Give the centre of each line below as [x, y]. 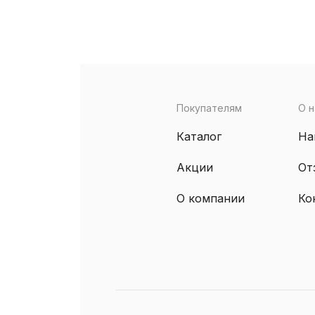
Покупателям [209, 108]
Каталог [199, 136]
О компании [210, 198]
